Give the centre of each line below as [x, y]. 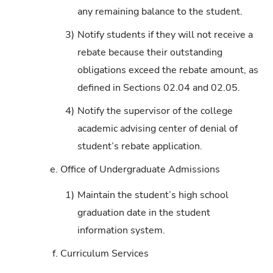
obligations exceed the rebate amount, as [168, 70]
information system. [121, 231]
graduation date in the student [144, 213]
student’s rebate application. [140, 146]
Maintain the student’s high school [153, 195]
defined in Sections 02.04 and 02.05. [158, 87]
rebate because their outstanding [150, 52]
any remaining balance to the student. [160, 11]
